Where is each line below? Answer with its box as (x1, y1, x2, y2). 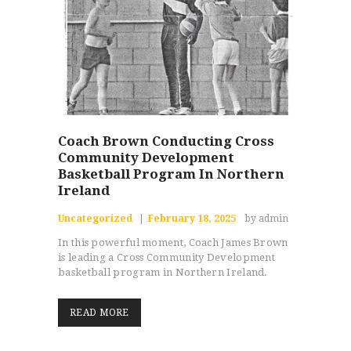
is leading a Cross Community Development (58, 251, 276, 264)
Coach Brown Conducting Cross (58, 133, 274, 150)
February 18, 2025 (147, 213, 236, 225)
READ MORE (70, 307, 129, 319)
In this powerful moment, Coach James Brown (58, 237, 288, 249)
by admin (245, 213, 289, 225)
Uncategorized (58, 213, 132, 225)
